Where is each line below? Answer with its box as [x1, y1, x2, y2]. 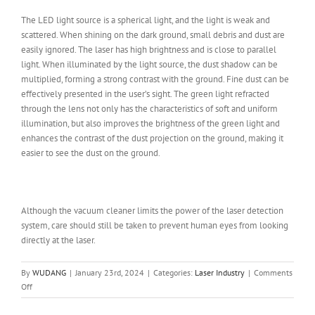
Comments [254, 267, 292, 278]
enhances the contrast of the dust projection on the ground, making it [21, 132, 283, 145]
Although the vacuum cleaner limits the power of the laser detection [21, 205, 283, 217]
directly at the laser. [21, 234, 96, 247]
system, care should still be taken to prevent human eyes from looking [21, 219, 288, 232]
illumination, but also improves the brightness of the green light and [21, 117, 280, 130]
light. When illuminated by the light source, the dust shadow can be [21, 58, 278, 71]
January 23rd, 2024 [75, 267, 144, 278]
